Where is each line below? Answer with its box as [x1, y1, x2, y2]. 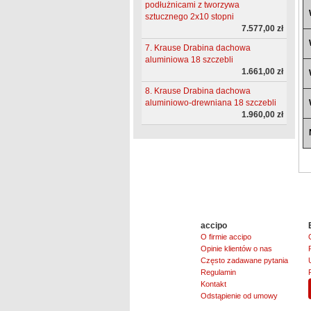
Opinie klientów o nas [201, 244, 273, 253]
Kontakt [201, 279, 227, 288]
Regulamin [201, 267, 237, 276]
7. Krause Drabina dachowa [144, 43, 251, 53]
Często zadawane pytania [201, 255, 289, 264]
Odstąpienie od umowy [201, 291, 278, 300]
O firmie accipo [201, 232, 252, 241]
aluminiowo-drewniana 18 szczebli [144, 98, 276, 108]
